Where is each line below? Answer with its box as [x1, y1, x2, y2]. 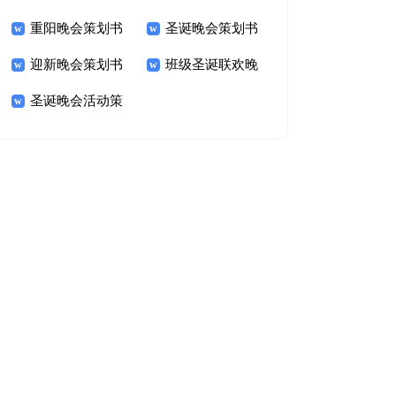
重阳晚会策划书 [29, 21, 123, 35]
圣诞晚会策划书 [164, 21, 258, 35]
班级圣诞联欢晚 [164, 57, 258, 72]
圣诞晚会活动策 [29, 94, 123, 108]
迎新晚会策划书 [29, 57, 123, 72]
